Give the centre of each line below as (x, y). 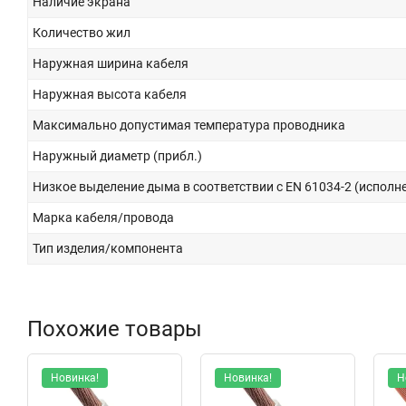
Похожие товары (115, 329)
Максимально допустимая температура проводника (189, 125)
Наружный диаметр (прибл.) (117, 155)
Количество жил (82, 32)
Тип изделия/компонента (108, 248)
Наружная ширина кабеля (111, 63)
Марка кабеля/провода (103, 217)
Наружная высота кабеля (110, 94)
